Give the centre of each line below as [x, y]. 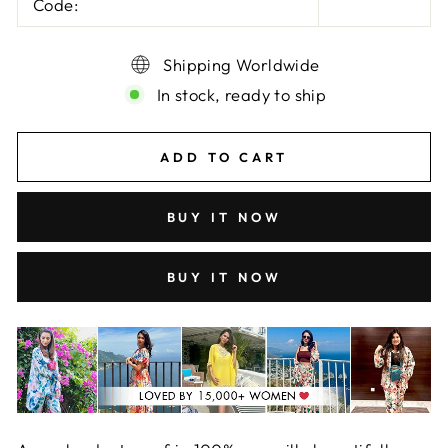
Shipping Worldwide [241, 64]
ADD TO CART [224, 157]
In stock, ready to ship [241, 94]
